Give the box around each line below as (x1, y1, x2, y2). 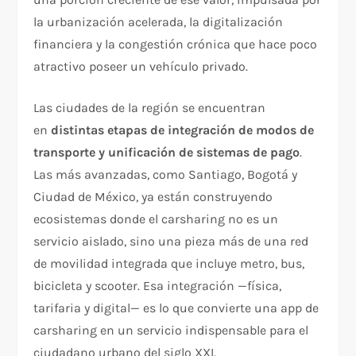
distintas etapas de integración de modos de (51, 122, 315, 138)
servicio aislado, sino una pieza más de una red (33, 234, 309, 250)
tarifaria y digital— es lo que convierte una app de (33, 300, 319, 316)
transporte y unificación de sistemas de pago (33, 145, 300, 161)
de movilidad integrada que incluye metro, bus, (33, 256, 305, 272)
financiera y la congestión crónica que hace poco (33, 37, 318, 52)
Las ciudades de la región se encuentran (33, 100, 266, 116)
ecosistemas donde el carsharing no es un (33, 211, 279, 227)
